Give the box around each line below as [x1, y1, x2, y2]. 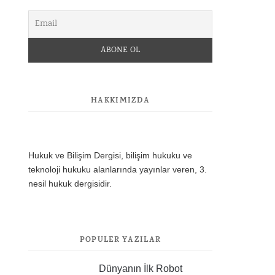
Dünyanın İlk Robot [99, 263, 182, 274]
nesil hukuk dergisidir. [28, 179, 112, 188]
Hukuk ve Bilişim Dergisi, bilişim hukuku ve [28, 150, 192, 160]
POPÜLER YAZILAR [79, 233, 161, 247]
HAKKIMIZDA [91, 94, 150, 107]
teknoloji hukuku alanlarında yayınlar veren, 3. [28, 165, 207, 174]
